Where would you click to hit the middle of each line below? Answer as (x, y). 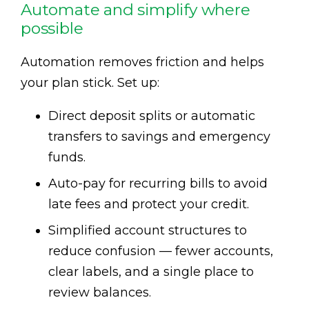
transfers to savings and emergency (159, 137)
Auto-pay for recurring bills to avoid (158, 184)
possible (52, 29)
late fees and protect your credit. (149, 205)
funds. (67, 158)
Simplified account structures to (148, 231)
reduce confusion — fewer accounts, (161, 251)
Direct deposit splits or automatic (152, 116)
